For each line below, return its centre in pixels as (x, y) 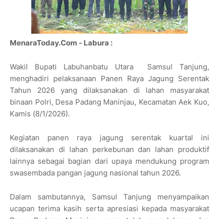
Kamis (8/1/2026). (40, 114)
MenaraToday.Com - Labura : (61, 43)
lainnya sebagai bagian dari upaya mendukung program (109, 161)
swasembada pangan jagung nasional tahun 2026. (95, 173)
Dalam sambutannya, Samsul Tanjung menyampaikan (109, 197)
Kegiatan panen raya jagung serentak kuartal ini (109, 138)
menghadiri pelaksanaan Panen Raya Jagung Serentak (109, 79)
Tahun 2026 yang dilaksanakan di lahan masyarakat (109, 90)
